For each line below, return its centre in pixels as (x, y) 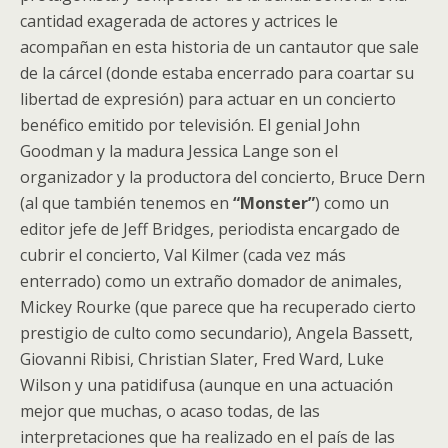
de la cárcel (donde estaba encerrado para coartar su (217, 73)
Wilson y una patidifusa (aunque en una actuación (206, 385)
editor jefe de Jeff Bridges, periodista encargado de (210, 229)
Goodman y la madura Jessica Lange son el (179, 151)
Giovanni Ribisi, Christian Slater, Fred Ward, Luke (202, 359)
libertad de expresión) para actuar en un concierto (208, 99)
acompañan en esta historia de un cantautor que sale (219, 47)
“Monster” (274, 203)
